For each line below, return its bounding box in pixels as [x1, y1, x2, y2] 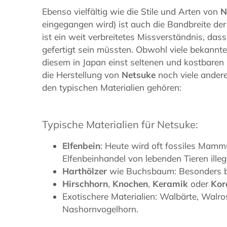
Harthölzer [62, 166, 107, 177]
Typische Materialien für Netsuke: [42, 118, 199, 131]
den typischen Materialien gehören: [42, 82, 182, 93]
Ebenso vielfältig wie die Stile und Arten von [42, 6, 221, 17]
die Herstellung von [42, 69, 122, 80]
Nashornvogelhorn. [62, 204, 139, 215]
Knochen [112, 178, 148, 190]
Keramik [153, 178, 188, 190]
